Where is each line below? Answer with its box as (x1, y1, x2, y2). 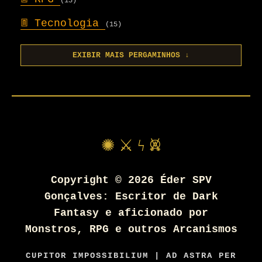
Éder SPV (160, 174, 212, 187)
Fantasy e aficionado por (54, 207, 208, 219)
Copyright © (50, 174, 128, 187)
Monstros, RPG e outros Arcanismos (25, 223, 237, 236)
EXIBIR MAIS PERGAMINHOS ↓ (73, 51, 189, 60)
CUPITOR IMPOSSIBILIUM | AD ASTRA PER (26, 251, 236, 261)
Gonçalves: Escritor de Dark (44, 191, 218, 203)
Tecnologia (35, 18, 105, 30)
